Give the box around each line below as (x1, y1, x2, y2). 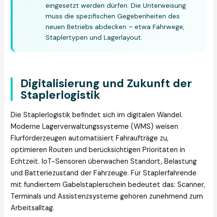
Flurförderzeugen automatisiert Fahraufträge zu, (11, 134, 169, 143)
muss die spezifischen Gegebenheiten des (46, 12, 180, 21)
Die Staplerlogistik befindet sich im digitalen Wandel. (11, 110, 183, 120)
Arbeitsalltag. (11, 203, 55, 213)
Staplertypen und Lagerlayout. (46, 33, 143, 42)
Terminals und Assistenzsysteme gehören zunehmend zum (11, 192, 203, 201)
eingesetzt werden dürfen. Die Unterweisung (46, 1, 186, 10)
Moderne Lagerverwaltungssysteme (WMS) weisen (11, 122, 179, 132)
